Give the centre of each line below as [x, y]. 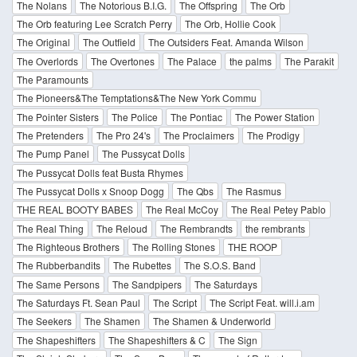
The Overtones [123, 61]
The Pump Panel [53, 154]
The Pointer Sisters [58, 116]
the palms [251, 61]
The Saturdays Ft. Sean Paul [78, 302]
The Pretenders [50, 135]
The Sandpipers [147, 284]
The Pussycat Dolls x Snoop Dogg [90, 190]
